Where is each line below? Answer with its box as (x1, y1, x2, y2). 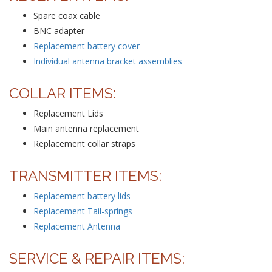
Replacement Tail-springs (33, 205, 132, 217)
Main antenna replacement (33, 123, 139, 134)
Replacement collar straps (33, 138, 135, 149)
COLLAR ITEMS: (9, 84, 116, 102)
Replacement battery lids (33, 190, 131, 202)
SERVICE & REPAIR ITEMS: (9, 250, 185, 267)
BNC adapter (33, 25, 84, 36)
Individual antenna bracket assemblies (33, 55, 182, 67)
